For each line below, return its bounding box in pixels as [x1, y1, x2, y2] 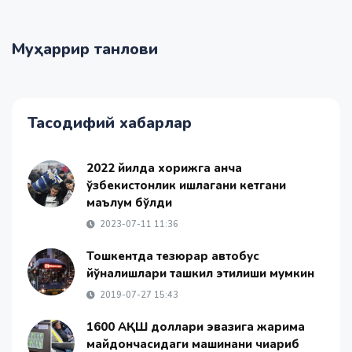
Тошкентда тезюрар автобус [86, 248, 259, 264]
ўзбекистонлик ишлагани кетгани [86, 178, 286, 193]
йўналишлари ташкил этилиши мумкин [86, 266, 314, 281]
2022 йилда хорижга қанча [86, 160, 242, 176]
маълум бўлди [86, 195, 172, 211]
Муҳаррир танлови [12, 38, 158, 60]
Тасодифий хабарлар [27, 112, 192, 134]
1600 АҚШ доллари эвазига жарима [86, 319, 305, 335]
